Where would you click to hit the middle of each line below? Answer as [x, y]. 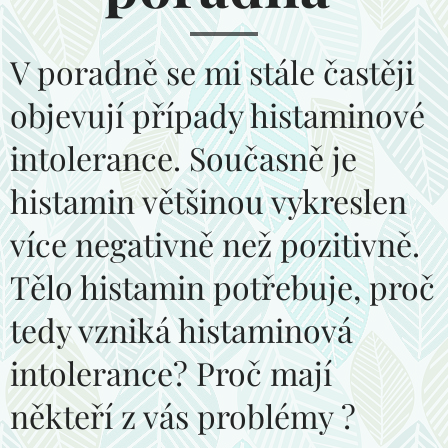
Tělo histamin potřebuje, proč [222, 286]
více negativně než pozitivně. [215, 243]
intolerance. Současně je [183, 157]
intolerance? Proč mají [171, 372]
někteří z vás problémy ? [183, 415]
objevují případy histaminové [217, 114]
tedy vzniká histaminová [181, 329]
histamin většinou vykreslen [208, 200]
